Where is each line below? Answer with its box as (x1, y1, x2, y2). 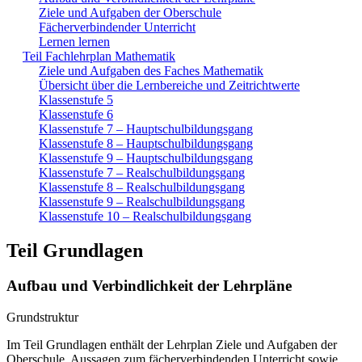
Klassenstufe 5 (39, 92, 113, 107)
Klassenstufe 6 (39, 107, 113, 121)
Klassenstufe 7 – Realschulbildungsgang (39, 165, 245, 179)
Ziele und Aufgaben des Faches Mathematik (39, 63, 263, 78)
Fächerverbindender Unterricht (39, 19, 196, 34)
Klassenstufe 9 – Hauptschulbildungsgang (39, 150, 253, 165)
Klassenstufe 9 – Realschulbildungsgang (39, 194, 245, 208)
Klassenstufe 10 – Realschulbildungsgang (39, 208, 251, 223)
